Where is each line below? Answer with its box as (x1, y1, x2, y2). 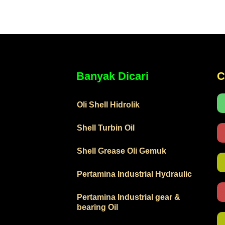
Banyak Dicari (76, 69, 149, 82)
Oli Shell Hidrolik (77, 100, 140, 109)
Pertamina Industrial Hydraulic (77, 169, 192, 178)
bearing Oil (77, 202, 118, 211)
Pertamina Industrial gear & (77, 192, 180, 201)
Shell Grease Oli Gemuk (77, 146, 166, 155)
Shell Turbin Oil (77, 123, 135, 132)
